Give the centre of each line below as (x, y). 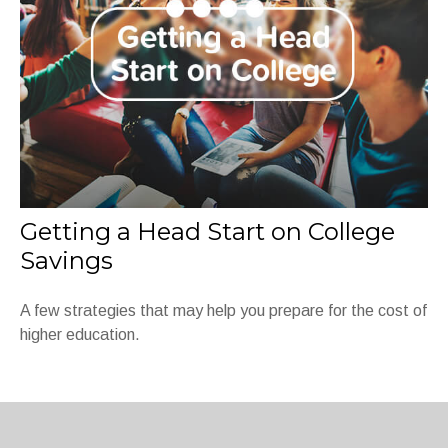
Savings (66, 261)
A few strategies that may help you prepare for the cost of (223, 311)
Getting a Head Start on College (207, 232)
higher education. (80, 335)
